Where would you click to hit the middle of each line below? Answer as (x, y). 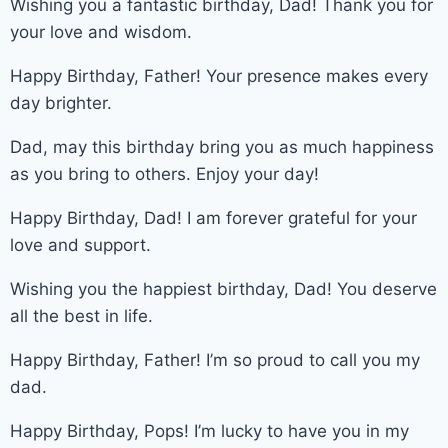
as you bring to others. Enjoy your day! (164, 173)
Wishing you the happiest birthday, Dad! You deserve (223, 288)
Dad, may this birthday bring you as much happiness (222, 146)
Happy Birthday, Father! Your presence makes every (219, 75)
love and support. (80, 244)
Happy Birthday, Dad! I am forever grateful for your (213, 217)
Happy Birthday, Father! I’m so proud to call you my (215, 359)
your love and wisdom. (101, 31)
